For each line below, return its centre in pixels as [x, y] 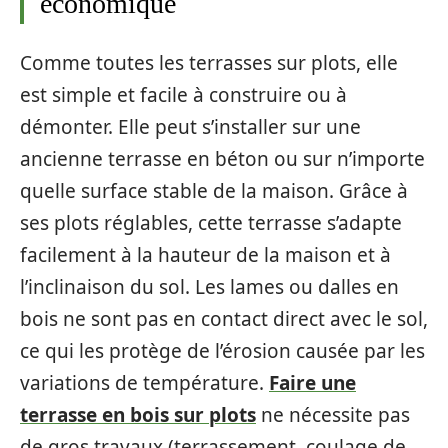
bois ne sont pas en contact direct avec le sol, [224, 318]
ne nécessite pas [333, 414]
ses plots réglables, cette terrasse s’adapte [211, 222]
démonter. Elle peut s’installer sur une [190, 126]
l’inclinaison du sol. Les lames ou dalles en [209, 286]
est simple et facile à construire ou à [183, 94]
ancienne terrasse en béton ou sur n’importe [222, 158]
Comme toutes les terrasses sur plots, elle [209, 62]
